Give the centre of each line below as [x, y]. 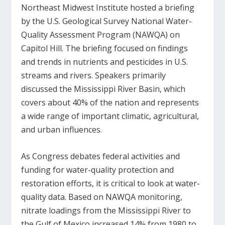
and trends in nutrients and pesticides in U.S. [105, 62]
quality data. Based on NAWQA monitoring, [102, 197]
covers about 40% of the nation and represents [110, 102]
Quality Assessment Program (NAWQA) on [101, 35]
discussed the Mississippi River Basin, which [103, 89]
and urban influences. [62, 130]
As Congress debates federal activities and [101, 156]
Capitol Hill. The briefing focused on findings [105, 48]
